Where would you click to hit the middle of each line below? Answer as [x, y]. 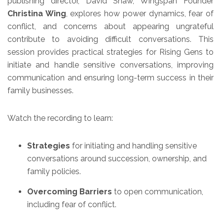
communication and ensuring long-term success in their [110, 78]
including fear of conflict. [72, 204]
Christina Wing [37, 14]
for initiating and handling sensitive [133, 146]
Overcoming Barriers [70, 192]
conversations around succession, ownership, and [117, 159]
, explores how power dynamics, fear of [140, 14]
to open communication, [158, 192]
